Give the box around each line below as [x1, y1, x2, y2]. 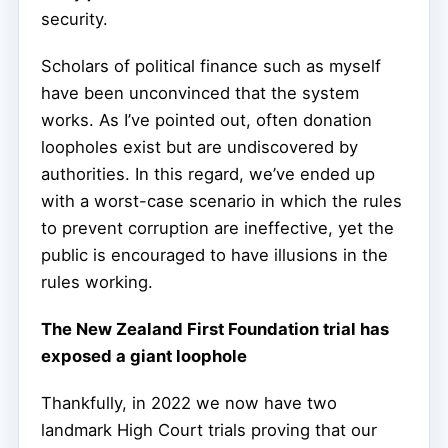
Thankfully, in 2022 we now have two [41, 392, 337, 413]
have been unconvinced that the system [41, 82, 359, 103]
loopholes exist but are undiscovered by [41, 136, 358, 157]
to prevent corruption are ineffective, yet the [41, 217, 394, 238]
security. [41, 8, 108, 29]
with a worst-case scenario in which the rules [41, 190, 402, 211]
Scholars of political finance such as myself [41, 55, 381, 76]
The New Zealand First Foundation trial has [41, 318, 389, 339]
